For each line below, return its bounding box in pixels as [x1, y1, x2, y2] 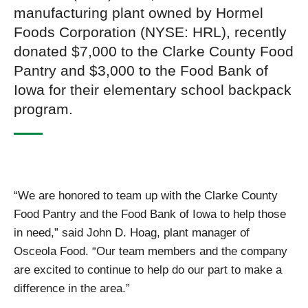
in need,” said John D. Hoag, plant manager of [14, 225, 250, 240]
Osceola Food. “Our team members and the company [14, 244, 287, 258]
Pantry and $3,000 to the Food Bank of [14, 63, 268, 79]
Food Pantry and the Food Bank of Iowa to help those [14, 207, 286, 221]
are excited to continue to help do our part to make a [14, 263, 282, 277]
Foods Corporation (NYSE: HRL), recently [14, 24, 287, 41]
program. [14, 101, 73, 118]
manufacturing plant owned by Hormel [14, 5, 263, 21]
